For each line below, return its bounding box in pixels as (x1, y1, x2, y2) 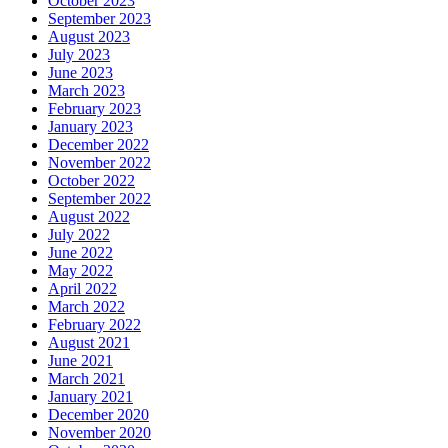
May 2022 (48, 261, 113, 279)
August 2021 (48, 333, 130, 351)
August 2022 (48, 207, 130, 225)
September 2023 (48, 9, 151, 27)
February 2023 (48, 99, 141, 117)
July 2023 (48, 45, 110, 63)
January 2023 (48, 117, 133, 135)
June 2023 (48, 63, 113, 81)
